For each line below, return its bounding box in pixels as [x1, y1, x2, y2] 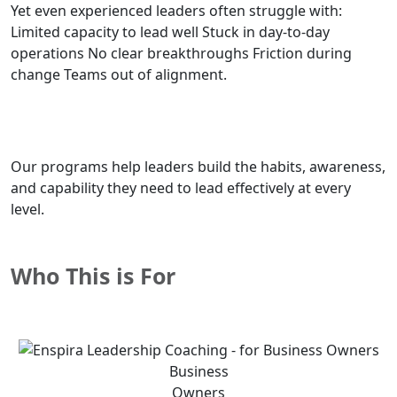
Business [168, 362, 229, 382]
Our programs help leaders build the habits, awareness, [11, 156, 385, 176]
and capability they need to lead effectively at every [11, 177, 351, 198]
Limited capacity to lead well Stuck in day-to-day [11, 21, 330, 42]
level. [11, 198, 44, 219]
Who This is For [11, 260, 175, 291]
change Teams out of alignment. [11, 64, 227, 84]
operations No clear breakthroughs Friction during [11, 43, 352, 63]
